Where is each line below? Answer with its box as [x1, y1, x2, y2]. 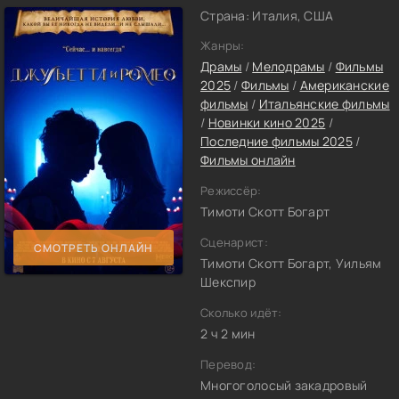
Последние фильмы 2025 [200, 133, 353, 150]
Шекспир [200, 273, 256, 290]
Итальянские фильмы [258, 95, 390, 112]
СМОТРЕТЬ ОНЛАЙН [34, 240, 153, 256]
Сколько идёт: [200, 305, 282, 321]
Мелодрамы [252, 58, 325, 75]
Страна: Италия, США [200, 7, 334, 24]
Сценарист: [200, 234, 268, 250]
